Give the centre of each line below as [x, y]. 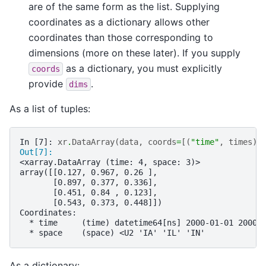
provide [47, 83]
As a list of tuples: [50, 108]
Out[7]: [39, 152]
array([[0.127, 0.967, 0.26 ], [88, 172]
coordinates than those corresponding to [121, 37]
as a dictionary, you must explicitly [142, 68]
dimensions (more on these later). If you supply [134, 53]
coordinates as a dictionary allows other [119, 22]
